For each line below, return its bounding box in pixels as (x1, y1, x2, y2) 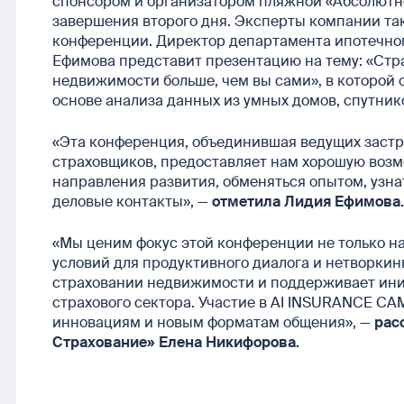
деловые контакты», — (52, 191, 212, 211)
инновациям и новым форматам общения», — (52, 312, 374, 332)
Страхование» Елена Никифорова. (52, 332, 299, 352)
